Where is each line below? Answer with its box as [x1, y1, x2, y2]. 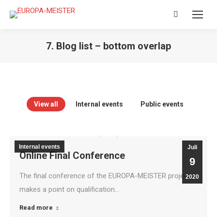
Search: [173, 13, 197, 21]
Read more [19, 204, 53, 211]
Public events [140, 100, 184, 108]
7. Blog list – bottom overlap [46, 40, 171, 52]
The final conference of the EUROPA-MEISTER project [19, 171, 190, 180]
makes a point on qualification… [19, 185, 119, 194]
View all [33, 100, 58, 108]
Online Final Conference [19, 150, 125, 161]
